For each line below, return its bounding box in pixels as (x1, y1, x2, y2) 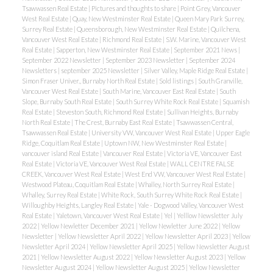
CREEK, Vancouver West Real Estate (21, 170, 122, 179)
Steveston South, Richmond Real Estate (55, 108, 164, 116)
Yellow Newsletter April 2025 (89, 243, 174, 251)
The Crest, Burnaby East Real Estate (74, 118, 173, 127)
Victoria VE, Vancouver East (166, 149, 242, 158)
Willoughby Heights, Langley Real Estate (21, 201, 135, 210)
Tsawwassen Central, (175, 118, 233, 127)
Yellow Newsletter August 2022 (40, 253, 131, 261)
